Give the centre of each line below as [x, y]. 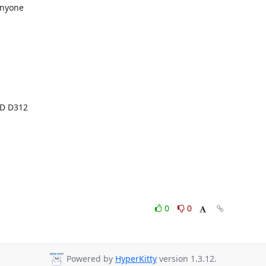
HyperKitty [136, 259]
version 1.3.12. [187, 259]
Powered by [90, 259]
